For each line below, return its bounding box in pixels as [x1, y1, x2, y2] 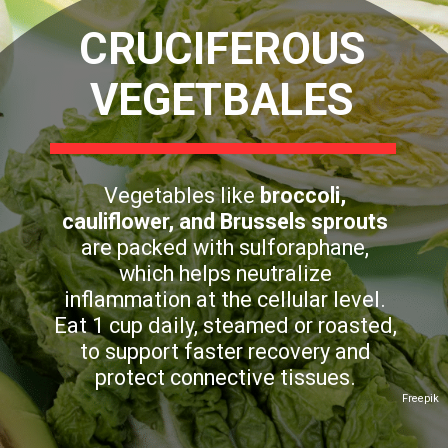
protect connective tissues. [94, 364, 356, 390]
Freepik [402, 391, 440, 405]
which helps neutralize [118, 260, 332, 286]
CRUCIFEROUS [78, 24, 366, 76]
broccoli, [260, 182, 347, 208]
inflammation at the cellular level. [64, 286, 387, 312]
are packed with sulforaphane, [81, 234, 370, 260]
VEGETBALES [90, 75, 355, 127]
